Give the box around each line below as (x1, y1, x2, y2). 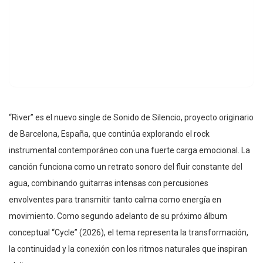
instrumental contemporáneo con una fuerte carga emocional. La (9, 146, 250, 156)
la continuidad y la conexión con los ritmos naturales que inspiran (9, 244, 247, 254)
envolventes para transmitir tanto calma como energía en (9, 195, 221, 205)
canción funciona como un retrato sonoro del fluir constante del (9, 162, 242, 172)
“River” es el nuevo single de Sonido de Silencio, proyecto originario (9, 113, 254, 123)
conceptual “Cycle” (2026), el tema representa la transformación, (9, 228, 248, 238)
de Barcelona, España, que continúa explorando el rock (9, 129, 210, 139)
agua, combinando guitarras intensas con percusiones (9, 178, 208, 188)
